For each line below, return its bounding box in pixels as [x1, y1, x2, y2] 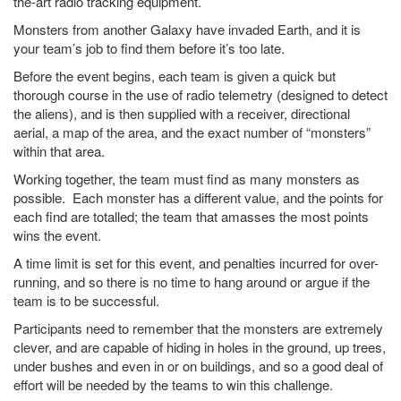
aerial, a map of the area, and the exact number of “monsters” [13, 123, 371, 142]
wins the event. [13, 226, 108, 245]
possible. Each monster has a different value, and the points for [13, 188, 383, 208]
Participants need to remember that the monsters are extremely [13, 319, 383, 338]
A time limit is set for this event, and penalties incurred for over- [13, 253, 379, 273]
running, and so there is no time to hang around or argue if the [13, 272, 370, 292]
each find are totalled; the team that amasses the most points [13, 207, 369, 226]
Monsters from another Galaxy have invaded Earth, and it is [13, 20, 361, 39]
